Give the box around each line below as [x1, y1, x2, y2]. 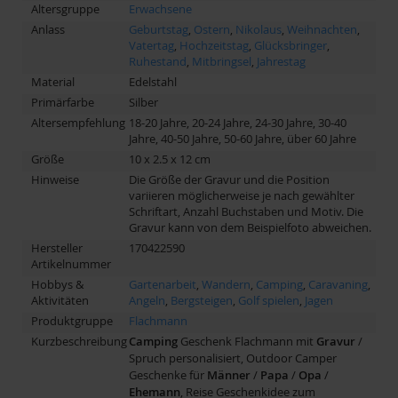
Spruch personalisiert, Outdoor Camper [129, 349, 337, 366]
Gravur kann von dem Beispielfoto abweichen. [129, 219, 371, 235]
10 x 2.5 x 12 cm [129, 150, 211, 167]
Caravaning [308, 275, 368, 292]
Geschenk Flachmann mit [178, 332, 316, 349]
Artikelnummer [31, 255, 111, 272]
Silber [129, 93, 158, 110]
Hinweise [31, 171, 79, 187]
